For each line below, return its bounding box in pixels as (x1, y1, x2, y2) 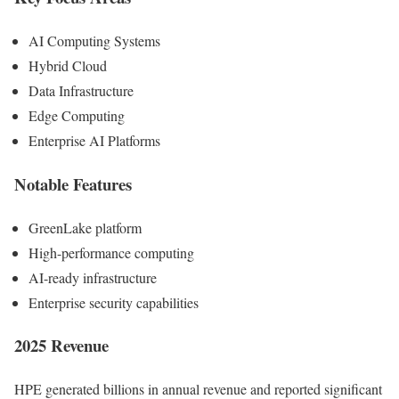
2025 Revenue (14, 333, 109, 358)
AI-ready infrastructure (28, 267, 157, 287)
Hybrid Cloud (28, 56, 107, 76)
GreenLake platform (28, 217, 142, 237)
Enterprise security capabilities (28, 292, 199, 312)
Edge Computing (28, 106, 125, 126)
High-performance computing (28, 242, 194, 262)
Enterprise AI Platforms (28, 131, 160, 151)
